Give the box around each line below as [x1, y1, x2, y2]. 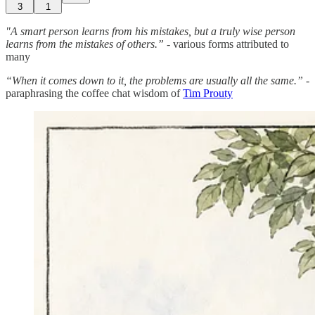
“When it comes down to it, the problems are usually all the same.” [6, 74, 303, 86]
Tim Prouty [183, 86, 233, 99]
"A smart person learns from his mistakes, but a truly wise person [6, 25, 295, 37]
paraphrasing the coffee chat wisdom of [6, 86, 183, 99]
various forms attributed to [173, 37, 289, 50]
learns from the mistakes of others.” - [6, 37, 173, 50]
